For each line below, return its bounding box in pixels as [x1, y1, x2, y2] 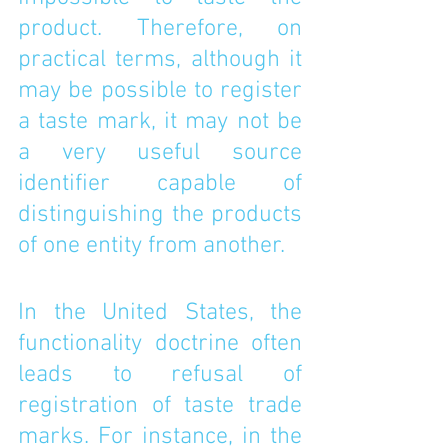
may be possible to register [18, 77, 302, 105]
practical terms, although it [18, 46, 302, 74]
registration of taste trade [18, 392, 302, 420]
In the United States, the [18, 299, 302, 327]
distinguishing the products [18, 201, 302, 229]
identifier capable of [18, 170, 302, 198]
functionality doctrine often [18, 330, 302, 358]
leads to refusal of [18, 361, 302, 389]
